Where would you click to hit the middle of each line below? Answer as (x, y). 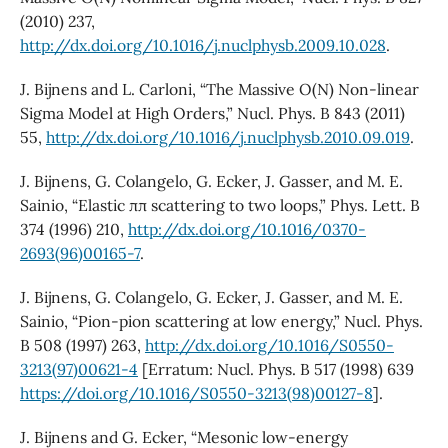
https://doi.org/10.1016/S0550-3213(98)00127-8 (196, 393)
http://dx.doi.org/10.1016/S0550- (269, 345)
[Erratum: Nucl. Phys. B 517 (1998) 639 (275, 369)
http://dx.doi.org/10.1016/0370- (246, 229)
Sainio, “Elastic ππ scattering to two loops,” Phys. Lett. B (219, 205)
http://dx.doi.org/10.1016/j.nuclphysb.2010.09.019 (227, 137)
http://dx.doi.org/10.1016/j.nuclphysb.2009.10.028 (202, 45)
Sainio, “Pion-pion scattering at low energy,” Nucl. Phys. (221, 321)
